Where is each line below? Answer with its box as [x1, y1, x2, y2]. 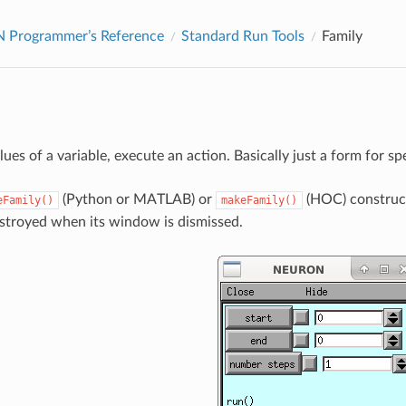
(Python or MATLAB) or [58, 191, 216, 207]
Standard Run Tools [180, 28, 304, 43]
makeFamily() [220, 193, 297, 207]
